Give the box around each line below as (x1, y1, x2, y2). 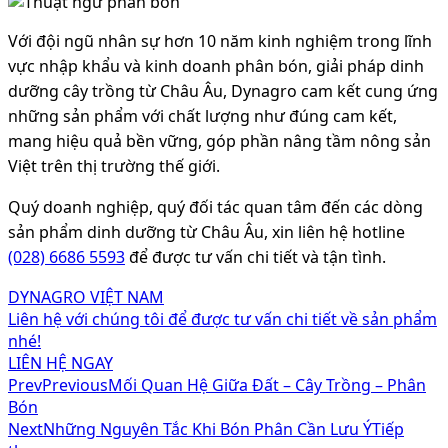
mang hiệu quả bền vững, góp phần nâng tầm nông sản (8, 129, 431, 152)
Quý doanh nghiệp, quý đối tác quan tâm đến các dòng (8, 195, 423, 218)
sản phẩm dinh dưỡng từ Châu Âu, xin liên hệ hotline (8, 220, 405, 243)
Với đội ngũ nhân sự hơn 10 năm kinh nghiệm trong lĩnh (8, 29, 432, 52)
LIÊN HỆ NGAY (8, 351, 113, 374)
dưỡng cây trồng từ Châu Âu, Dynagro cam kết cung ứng (8, 79, 438, 102)
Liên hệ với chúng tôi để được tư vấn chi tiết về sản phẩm (8, 307, 437, 330)
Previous (42, 373, 108, 396)
